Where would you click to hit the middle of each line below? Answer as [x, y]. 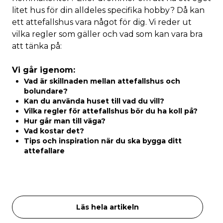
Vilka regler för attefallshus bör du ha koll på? [111, 111]
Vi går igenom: [44, 70]
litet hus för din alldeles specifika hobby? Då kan [108, 10]
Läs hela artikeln [108, 207]
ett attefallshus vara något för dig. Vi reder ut [102, 22]
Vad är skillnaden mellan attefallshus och [102, 81]
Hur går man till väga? [65, 121]
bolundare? [46, 91]
